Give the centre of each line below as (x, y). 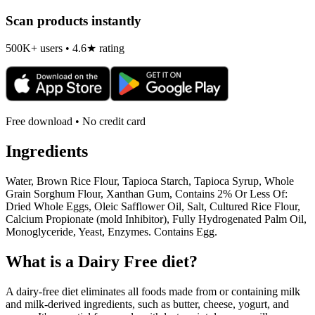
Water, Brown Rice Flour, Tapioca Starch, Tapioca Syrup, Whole (150, 181)
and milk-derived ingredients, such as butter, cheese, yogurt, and (147, 304)
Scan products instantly (73, 20)
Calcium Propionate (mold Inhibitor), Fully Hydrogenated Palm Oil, (156, 219)
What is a (42, 262)
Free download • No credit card (76, 122)
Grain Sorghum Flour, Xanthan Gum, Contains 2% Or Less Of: (147, 194)
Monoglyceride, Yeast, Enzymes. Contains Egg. (111, 232)
